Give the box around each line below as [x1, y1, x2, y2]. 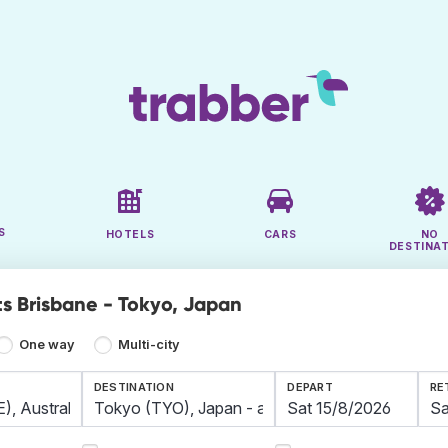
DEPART [287, 380, 334, 395]
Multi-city [117, 337, 180, 353]
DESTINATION [93, 380, 175, 395]
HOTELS [105, 228, 155, 242]
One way [19, 337, 76, 353]
